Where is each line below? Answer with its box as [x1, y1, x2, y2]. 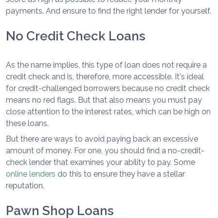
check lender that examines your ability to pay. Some [6, 158, 195, 167]
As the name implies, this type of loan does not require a [6, 60, 207, 70]
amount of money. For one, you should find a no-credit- [6, 146, 204, 156]
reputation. [6, 181, 44, 191]
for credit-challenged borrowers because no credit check [6, 84, 210, 93]
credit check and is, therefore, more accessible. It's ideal [6, 72, 204, 82]
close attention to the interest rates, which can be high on [6, 107, 211, 117]
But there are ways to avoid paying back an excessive [6, 134, 198, 144]
